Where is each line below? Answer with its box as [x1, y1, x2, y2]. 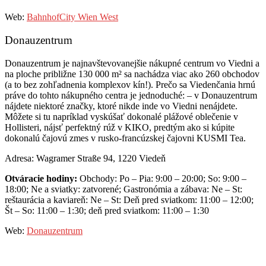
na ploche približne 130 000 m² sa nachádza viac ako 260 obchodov [5, 68, 259, 79]
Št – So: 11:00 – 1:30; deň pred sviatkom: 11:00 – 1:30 [5, 205, 209, 216]
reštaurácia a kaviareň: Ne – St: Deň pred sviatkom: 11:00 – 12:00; [5, 194, 254, 205]
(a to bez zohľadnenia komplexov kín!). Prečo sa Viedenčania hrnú [5, 79, 255, 90]
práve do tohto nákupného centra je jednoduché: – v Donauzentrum [5, 90, 257, 100]
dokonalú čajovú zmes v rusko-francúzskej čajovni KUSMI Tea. [5, 132, 246, 143]
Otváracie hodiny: [5, 173, 77, 183]
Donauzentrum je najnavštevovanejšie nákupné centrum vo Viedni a [5, 58, 259, 68]
